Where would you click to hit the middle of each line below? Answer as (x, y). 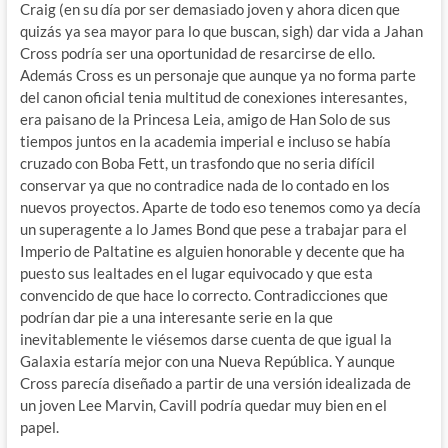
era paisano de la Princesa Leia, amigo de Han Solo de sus (205, 118)
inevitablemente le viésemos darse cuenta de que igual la (205, 338)
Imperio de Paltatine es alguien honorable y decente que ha (212, 250)
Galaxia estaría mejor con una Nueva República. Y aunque (207, 360)
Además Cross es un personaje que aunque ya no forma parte (217, 74)
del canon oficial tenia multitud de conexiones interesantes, (213, 96)
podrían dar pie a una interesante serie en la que (176, 316)
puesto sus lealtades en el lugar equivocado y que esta (196, 272)
